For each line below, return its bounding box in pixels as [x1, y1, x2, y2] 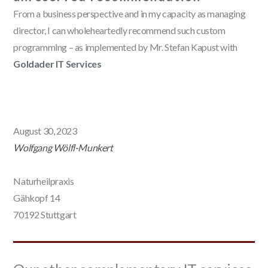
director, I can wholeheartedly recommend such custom [13, 24, 226, 36]
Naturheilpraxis [13, 175, 74, 187]
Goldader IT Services [13, 57, 102, 69]
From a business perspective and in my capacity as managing [13, 7, 246, 19]
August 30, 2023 [13, 124, 77, 136]
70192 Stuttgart [13, 208, 77, 220]
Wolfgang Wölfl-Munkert [13, 141, 113, 153]
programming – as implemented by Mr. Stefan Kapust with [13, 41, 237, 53]
